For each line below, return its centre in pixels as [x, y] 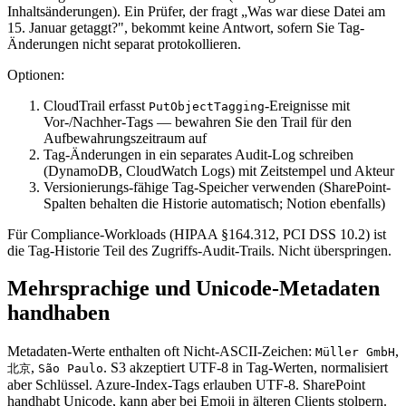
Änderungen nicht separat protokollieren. [124, 43]
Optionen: [36, 74]
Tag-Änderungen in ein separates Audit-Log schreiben [198, 154]
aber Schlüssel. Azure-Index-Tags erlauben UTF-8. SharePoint [186, 385]
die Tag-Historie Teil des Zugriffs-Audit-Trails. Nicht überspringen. [199, 250]
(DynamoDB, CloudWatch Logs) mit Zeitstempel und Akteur [219, 170]
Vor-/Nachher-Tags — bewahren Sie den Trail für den [198, 121]
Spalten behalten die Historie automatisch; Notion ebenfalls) [214, 203]
